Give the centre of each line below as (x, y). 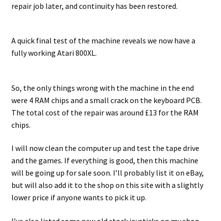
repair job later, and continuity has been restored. (94, 6)
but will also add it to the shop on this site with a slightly (107, 185)
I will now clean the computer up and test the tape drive (105, 148)
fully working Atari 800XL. (54, 53)
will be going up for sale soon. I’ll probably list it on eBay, (107, 173)
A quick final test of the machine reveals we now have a (103, 41)
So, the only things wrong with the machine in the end (102, 88)
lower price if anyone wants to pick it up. (79, 198)
